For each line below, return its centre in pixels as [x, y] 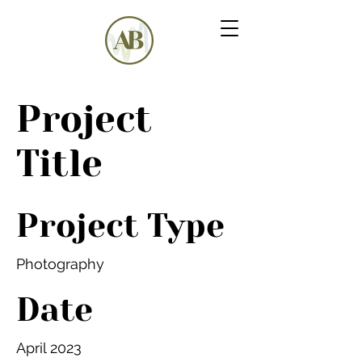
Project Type [120, 225]
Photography [60, 264]
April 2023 [49, 348]
